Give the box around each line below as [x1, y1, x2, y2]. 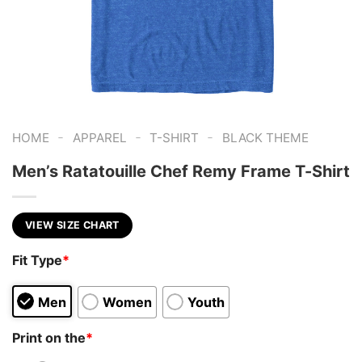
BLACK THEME [221, 130, 309, 145]
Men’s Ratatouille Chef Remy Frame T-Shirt [12, 161, 350, 181]
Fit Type [12, 252, 62, 269]
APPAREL [72, 130, 127, 145]
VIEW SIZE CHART [25, 218, 120, 231]
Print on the [12, 329, 86, 346]
